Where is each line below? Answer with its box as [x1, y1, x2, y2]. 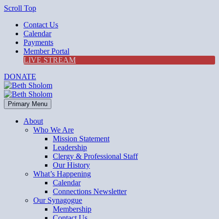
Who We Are [33, 126, 74, 134]
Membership [53, 205, 91, 213]
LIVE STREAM [23, 56, 76, 64]
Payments [23, 38, 53, 46]
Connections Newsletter [53, 187, 127, 196]
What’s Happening [33, 170, 91, 178]
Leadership [53, 143, 87, 152]
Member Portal [23, 47, 69, 55]
